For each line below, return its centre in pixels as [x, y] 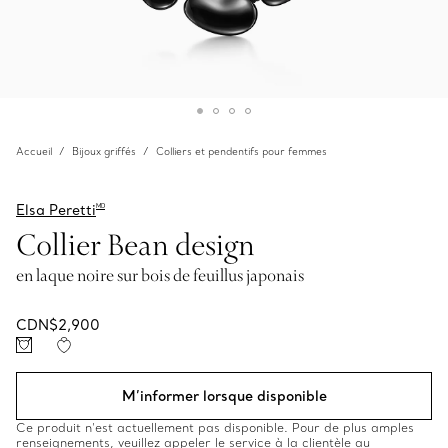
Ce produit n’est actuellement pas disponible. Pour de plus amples [215, 427]
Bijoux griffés [104, 151]
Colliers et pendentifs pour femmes [241, 151]
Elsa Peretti [56, 210]
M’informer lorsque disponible [224, 396]
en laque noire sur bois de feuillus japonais [160, 275]
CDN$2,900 [58, 325]
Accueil [34, 151]
